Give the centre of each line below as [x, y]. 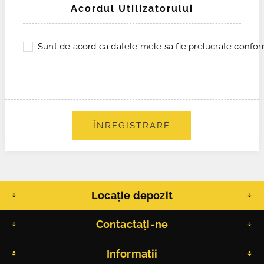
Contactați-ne [132, 224]
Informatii [132, 254]
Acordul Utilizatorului [132, 9]
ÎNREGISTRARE [132, 126]
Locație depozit [132, 195]
